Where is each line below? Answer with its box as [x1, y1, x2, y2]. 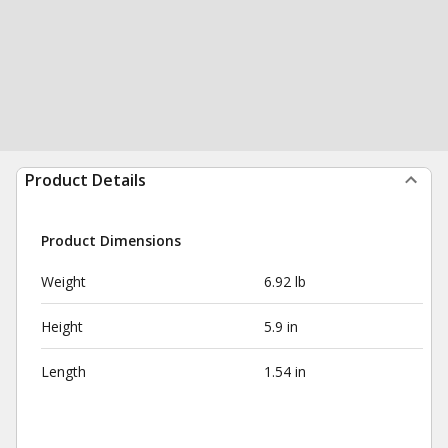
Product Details [25, 169, 146, 191]
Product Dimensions [41, 231, 181, 250]
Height [41, 317, 83, 336]
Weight [41, 272, 86, 291]
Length [41, 362, 86, 381]
